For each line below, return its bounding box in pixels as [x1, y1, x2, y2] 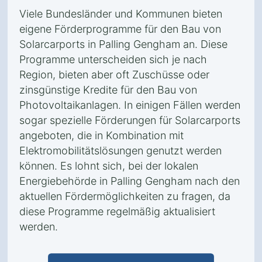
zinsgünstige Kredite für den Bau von [19, 84, 197, 96]
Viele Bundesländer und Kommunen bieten [19, 8, 222, 20]
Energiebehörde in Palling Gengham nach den [19, 175, 240, 187]
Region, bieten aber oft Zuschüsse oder [19, 68, 209, 81]
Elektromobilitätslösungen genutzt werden [19, 144, 222, 157]
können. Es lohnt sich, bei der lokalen [19, 160, 198, 172]
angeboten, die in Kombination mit [19, 129, 184, 142]
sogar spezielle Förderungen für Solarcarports [19, 114, 240, 126]
